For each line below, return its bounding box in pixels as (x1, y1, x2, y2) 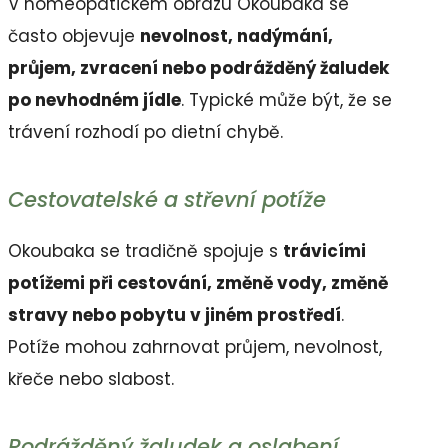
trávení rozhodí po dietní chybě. (8, 120, 283, 145)
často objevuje (8, 24, 140, 49)
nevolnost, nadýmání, (140, 24, 333, 49)
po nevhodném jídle (8, 88, 181, 113)
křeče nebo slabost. (8, 367, 174, 392)
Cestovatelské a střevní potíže (8, 185, 326, 215)
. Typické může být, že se (181, 88, 392, 113)
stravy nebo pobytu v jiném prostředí (8, 303, 341, 328)
